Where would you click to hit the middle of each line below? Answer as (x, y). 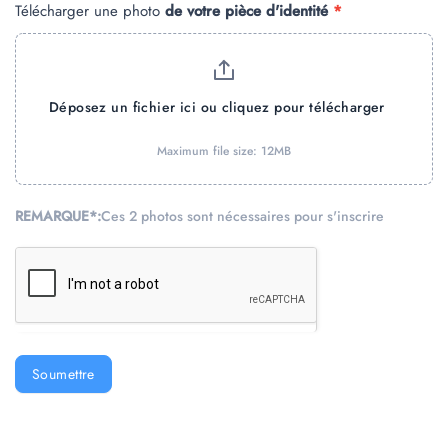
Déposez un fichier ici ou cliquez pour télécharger (216, 107)
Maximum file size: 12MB (223, 150)
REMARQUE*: (58, 215)
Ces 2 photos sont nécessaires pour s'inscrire (242, 215)
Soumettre (63, 373)
